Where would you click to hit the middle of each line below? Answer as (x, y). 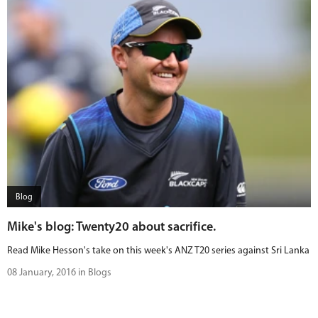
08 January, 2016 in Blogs (59, 272)
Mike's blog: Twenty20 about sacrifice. (111, 226)
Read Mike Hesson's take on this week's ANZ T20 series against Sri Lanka (158, 250)
